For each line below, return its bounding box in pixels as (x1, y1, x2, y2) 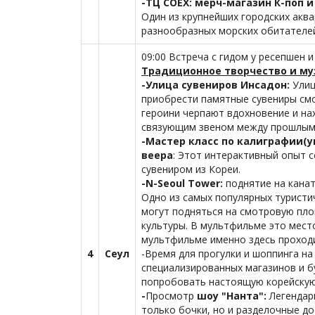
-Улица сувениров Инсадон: (141, 78, 292, 91)
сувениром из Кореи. (141, 162, 240, 176)
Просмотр (146, 289, 197, 302)
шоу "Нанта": (197, 289, 269, 302)
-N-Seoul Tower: (141, 176, 226, 190)
